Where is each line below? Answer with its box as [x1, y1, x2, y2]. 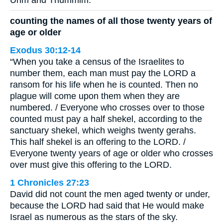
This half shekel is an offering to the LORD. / [10, 137, 186, 147]
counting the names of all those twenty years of [10, 16, 212, 26]
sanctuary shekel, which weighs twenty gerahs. [10, 125, 196, 136]
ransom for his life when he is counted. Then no [10, 80, 198, 90]
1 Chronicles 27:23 [10, 178, 89, 188]
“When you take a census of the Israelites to [10, 57, 184, 67]
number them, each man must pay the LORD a [10, 68, 196, 79]
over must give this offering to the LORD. [10, 160, 172, 170]
